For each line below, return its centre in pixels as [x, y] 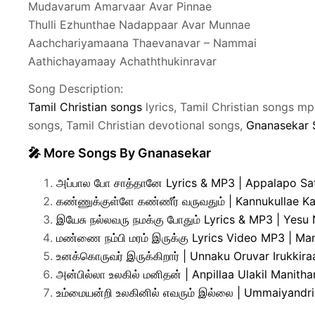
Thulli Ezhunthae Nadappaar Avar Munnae [139, 25]
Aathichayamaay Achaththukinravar [122, 62]
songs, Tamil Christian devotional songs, [137, 126]
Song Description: [76, 89]
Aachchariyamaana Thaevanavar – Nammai [142, 43]
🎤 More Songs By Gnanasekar [120, 153]
